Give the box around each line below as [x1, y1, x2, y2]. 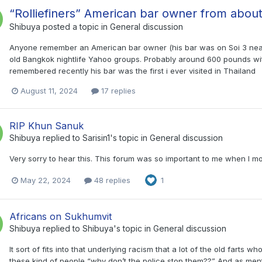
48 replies [92, 175, 130, 185]
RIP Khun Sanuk [9, 120, 84, 132]
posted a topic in [40, 21, 110, 32]
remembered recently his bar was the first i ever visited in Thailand [9, 65, 256, 75]
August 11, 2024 [20, 86, 78, 96]
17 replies [99, 86, 136, 96]
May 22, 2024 [20, 175, 71, 185]
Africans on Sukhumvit [9, 211, 112, 223]
